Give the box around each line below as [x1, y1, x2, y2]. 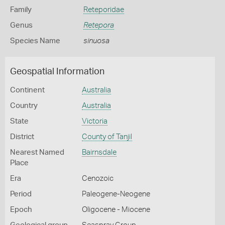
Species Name [10, 37, 60, 45]
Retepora [83, 22, 114, 29]
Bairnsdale [81, 149, 117, 156]
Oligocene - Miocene [81, 206, 150, 213]
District [10, 133, 34, 141]
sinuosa [83, 37, 109, 45]
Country [10, 102, 38, 109]
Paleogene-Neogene [81, 190, 150, 198]
